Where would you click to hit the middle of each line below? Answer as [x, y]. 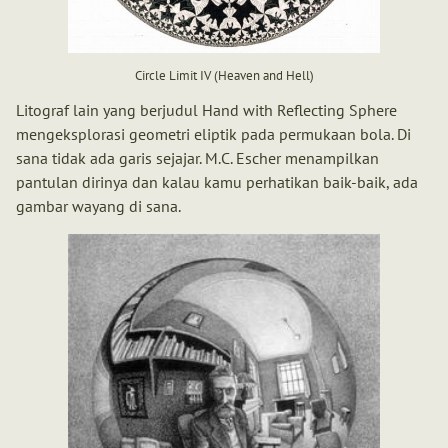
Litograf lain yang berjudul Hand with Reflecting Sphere [206, 109]
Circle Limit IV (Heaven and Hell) [224, 76]
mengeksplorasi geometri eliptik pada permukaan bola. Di [213, 133]
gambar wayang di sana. [98, 205]
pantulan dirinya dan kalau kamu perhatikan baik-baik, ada [217, 181]
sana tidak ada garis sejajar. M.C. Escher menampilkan [197, 157]
